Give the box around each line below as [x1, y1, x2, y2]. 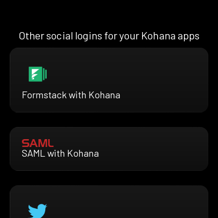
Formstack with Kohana [22, 89, 120, 101]
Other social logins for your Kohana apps [18, 29, 200, 42]
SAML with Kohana [22, 147, 99, 159]
